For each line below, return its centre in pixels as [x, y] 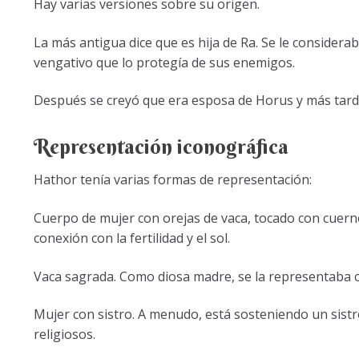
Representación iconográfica [161, 146]
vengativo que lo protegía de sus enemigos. [164, 62]
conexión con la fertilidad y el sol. [131, 238]
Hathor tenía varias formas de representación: [172, 180]
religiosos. [64, 335]
